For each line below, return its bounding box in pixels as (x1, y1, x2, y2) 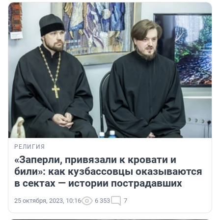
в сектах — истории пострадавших (14, 177, 182, 190)
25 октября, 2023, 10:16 (14, 197, 81, 205)
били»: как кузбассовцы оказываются (14, 165, 202, 178)
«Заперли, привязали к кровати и (14, 154, 176, 166)
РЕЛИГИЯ (14, 143, 45, 151)
